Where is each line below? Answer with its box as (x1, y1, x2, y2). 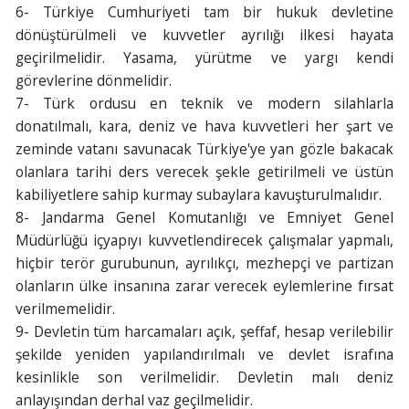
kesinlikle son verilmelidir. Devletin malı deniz (15, 367, 394, 388)
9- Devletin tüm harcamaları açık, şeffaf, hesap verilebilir (15, 321, 394, 342)
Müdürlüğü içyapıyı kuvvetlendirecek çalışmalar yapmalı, (15, 230, 394, 251)
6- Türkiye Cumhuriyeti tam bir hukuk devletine (15, 2, 394, 23)
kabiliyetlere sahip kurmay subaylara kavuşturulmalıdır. (15, 184, 382, 205)
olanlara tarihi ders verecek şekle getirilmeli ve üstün (15, 162, 394, 183)
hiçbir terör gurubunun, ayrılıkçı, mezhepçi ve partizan (15, 253, 394, 274)
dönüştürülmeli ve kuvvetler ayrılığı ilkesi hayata (15, 25, 394, 46)
